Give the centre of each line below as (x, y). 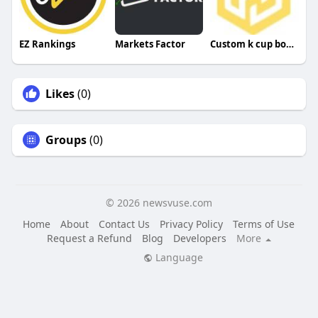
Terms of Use (264, 224)
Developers (199, 238)
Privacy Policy (192, 224)
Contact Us (125, 224)
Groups (66, 140)
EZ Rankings (47, 44)
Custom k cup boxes (290, 44)
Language (177, 258)
